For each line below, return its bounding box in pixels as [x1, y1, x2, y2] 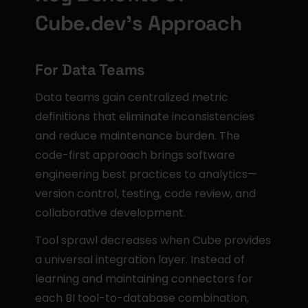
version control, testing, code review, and [35, 186, 256, 201]
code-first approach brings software [35, 147, 236, 163]
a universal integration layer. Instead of [35, 252, 245, 267]
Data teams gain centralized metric [35, 89, 229, 105]
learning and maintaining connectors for [35, 271, 254, 287]
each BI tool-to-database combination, [35, 290, 250, 306]
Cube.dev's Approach [35, 10, 242, 36]
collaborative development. [35, 205, 186, 221]
